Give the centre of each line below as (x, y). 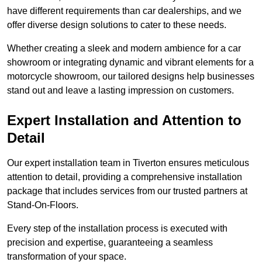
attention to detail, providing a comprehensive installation (125, 177)
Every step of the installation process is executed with (117, 229)
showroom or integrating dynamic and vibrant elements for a (130, 63)
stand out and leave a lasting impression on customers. (120, 91)
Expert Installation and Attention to (124, 120)
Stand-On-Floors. (43, 205)
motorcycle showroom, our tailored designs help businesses (131, 77)
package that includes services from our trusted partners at (127, 191)
